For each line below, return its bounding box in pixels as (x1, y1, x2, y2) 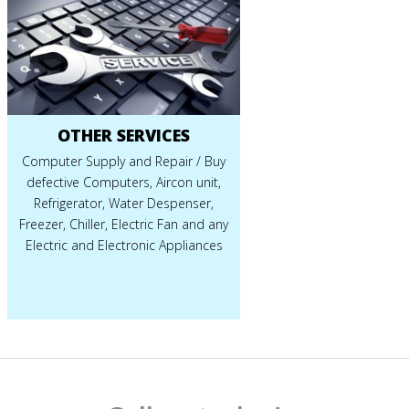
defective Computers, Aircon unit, (26, 173, 222, 191)
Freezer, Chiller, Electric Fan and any (19, 215, 229, 233)
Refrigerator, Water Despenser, (34, 194, 215, 212)
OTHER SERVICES (58, 123, 191, 146)
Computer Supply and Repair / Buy (22, 152, 226, 170)
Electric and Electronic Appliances (25, 236, 223, 254)
